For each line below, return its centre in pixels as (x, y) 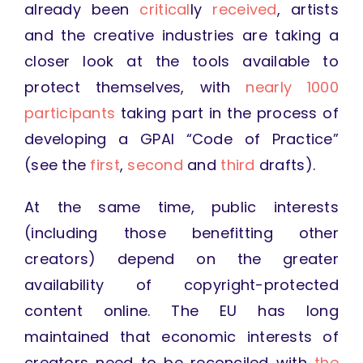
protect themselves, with (135, 88)
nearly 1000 (292, 88)
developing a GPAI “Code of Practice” (181, 139)
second (155, 165)
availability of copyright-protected (181, 285)
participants (70, 113)
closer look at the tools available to (181, 62)
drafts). (287, 165)
